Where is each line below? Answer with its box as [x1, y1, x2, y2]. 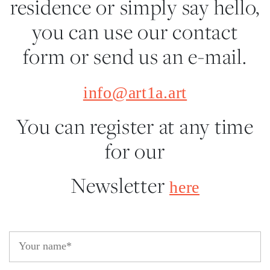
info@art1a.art [83, 83, 187, 102]
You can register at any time [16, 111, 254, 140]
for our [105, 136, 165, 165]
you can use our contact [32, 17, 238, 45]
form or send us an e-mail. [23, 42, 247, 70]
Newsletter [70, 171, 170, 199]
